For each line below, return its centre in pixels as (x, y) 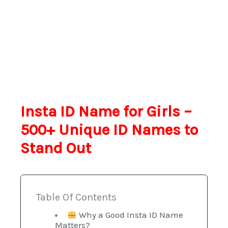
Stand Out (56, 148)
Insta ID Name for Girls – (106, 111)
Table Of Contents (76, 197)
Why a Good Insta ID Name (130, 215)
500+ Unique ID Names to (109, 130)
